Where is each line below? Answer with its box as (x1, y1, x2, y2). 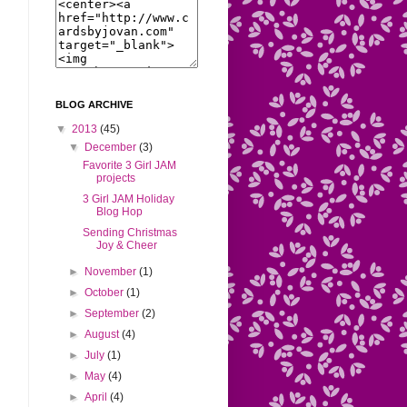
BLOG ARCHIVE (55, 99, 133, 110)
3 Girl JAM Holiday (82, 193, 174, 205)
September (84, 307, 140, 320)
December (84, 141, 137, 154)
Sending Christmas (82, 226, 177, 239)
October (84, 286, 124, 299)
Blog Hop (95, 205, 143, 218)
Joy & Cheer (95, 239, 157, 252)
